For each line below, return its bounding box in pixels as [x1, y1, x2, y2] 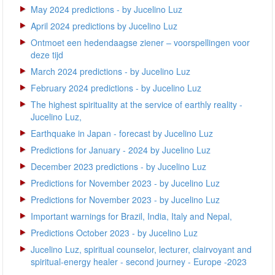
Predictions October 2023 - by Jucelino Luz [31, 227, 198, 239]
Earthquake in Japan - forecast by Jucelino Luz [31, 127, 213, 139]
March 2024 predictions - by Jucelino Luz [31, 65, 190, 77]
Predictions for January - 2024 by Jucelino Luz [31, 144, 211, 156]
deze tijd [31, 48, 63, 61]
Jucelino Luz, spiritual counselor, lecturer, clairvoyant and [31, 243, 252, 255]
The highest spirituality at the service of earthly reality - [31, 98, 242, 110]
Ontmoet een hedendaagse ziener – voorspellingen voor [31, 36, 250, 48]
